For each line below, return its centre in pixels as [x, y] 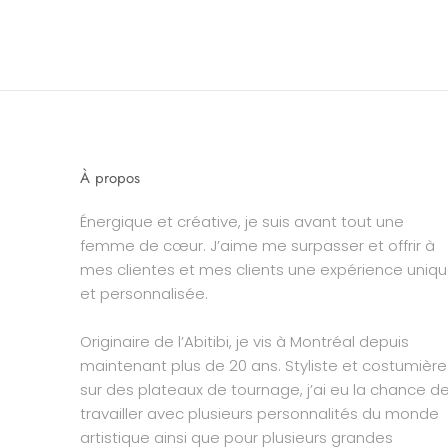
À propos [110, 178]
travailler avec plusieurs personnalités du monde [259, 414]
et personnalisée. [144, 294]
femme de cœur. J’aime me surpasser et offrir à [257, 246]
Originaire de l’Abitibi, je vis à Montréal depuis [244, 342]
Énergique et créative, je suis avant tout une [242, 222]
